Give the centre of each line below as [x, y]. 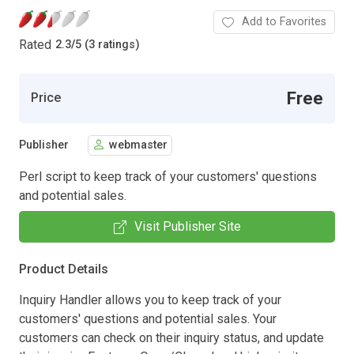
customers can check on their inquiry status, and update [171, 337]
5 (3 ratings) [107, 45]
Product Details [64, 269]
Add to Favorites [284, 21]
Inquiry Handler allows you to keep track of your [150, 299]
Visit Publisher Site [187, 226]
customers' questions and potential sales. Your [148, 318]
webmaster [138, 145]
